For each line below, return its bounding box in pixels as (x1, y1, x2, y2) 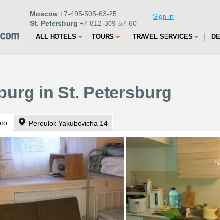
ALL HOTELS (36, 33, 76, 40)
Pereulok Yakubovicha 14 (29, 119, 108, 127)
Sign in (153, 12, 174, 20)
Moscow (30, 10, 58, 18)
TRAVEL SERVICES (133, 33, 192, 40)
